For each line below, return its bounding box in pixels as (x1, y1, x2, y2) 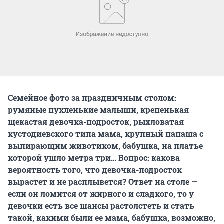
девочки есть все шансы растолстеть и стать (8, 200, 194, 211)
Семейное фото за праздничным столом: (8, 92, 176, 103)
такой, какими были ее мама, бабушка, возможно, (8, 212, 215, 223)
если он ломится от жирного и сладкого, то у (8, 188, 194, 199)
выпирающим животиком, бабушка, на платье (8, 140, 203, 151)
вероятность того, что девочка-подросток (8, 164, 182, 175)
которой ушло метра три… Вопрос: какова (8, 152, 180, 163)
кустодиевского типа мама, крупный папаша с (8, 128, 203, 139)
